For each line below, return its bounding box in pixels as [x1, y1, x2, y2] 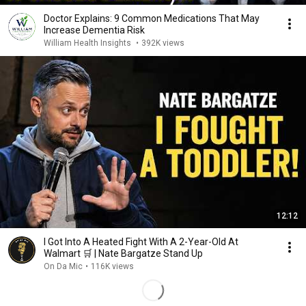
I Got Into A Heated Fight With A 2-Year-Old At [44, 236, 238, 247]
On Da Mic [44, 262, 83, 271]
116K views [91, 262, 134, 271]
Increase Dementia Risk [44, 25, 145, 36]
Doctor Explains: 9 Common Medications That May [44, 13, 260, 24]
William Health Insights [44, 38, 133, 48]
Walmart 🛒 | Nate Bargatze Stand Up [44, 248, 203, 259]
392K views [141, 38, 184, 48]
